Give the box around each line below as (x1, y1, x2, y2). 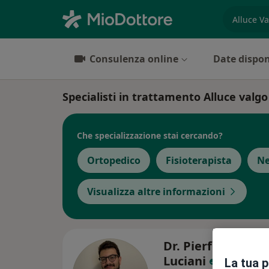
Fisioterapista (166, 154, 232, 167)
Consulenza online (89, 52, 178, 65)
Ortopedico (87, 154, 141, 167)
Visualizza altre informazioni (87, 185, 225, 198)
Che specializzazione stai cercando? (77, 129, 223, 141)
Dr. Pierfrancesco (163, 238, 265, 254)
